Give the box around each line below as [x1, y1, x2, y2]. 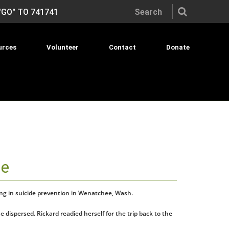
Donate [166, 43, 190, 51]
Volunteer [47, 43, 79, 51]
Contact [109, 43, 136, 51]
